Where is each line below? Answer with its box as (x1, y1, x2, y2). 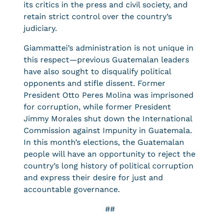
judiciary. (24, 24, 57, 33)
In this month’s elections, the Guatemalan (24, 137, 184, 147)
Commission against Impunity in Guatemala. (24, 126, 192, 135)
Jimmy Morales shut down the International (24, 114, 192, 123)
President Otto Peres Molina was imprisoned (24, 90, 193, 100)
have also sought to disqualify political (24, 67, 171, 76)
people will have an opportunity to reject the (24, 149, 195, 159)
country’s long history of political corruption (24, 161, 193, 170)
